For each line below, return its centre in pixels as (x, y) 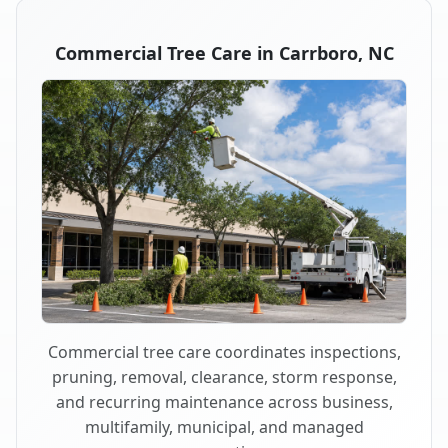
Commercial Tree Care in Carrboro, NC (224, 53)
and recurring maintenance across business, (224, 401)
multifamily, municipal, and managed (224, 426)
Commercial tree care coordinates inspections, (224, 351)
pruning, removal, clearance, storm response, (224, 376)
